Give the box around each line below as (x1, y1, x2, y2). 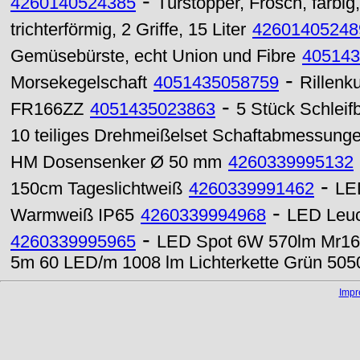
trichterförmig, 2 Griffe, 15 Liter (10, 20, 246, 39)
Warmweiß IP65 (10, 206, 134, 225)
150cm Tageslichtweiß (10, 179, 182, 198)
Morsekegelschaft (10, 73, 147, 92)
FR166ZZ (10, 100, 84, 119)
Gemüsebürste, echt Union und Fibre (10, 47, 296, 66)
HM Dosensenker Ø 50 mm (10, 153, 222, 172)
